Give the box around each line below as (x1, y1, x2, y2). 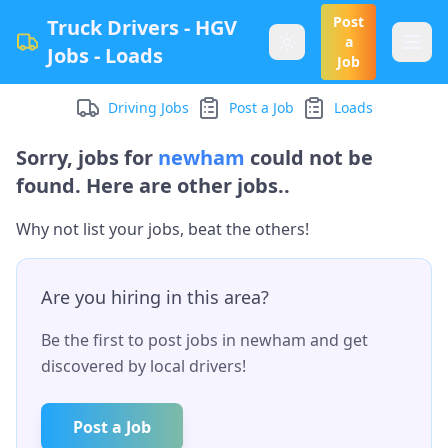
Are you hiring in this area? (41, 285, 269, 309)
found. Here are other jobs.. (16, 172, 290, 199)
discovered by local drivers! (41, 355, 246, 377)
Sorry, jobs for (16, 144, 153, 171)
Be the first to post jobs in (41, 329, 240, 351)
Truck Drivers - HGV (46, 14, 237, 41)
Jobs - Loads (46, 42, 163, 69)
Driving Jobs (107, 98, 189, 117)
